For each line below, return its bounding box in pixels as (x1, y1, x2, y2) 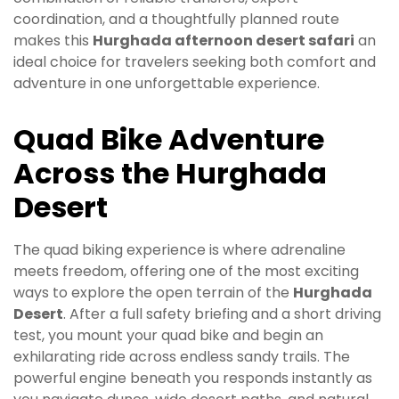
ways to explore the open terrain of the (13, 282, 293, 304)
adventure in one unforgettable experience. (13, 72, 320, 94)
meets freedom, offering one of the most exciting (13, 261, 359, 282)
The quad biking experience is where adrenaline (13, 240, 346, 261)
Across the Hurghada (13, 152, 327, 193)
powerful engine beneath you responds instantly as (13, 368, 372, 389)
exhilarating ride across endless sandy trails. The (13, 346, 350, 368)
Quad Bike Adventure (13, 118, 324, 159)
